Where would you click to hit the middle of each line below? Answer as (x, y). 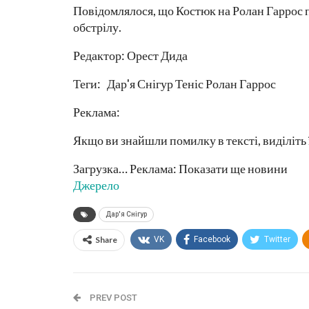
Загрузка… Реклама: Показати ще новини (180, 168)
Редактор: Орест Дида (130, 55)
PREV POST (112, 297)
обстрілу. (97, 27)
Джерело (96, 185)
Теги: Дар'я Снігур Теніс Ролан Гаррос (175, 83)
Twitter (277, 239)
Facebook (212, 239)
